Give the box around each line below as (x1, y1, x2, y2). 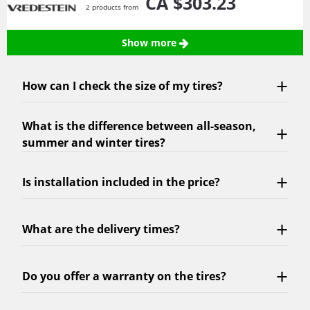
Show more (121, 35, 179, 49)
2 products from (86, 3, 140, 12)
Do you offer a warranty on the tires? (22, 268, 226, 284)
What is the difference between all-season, (22, 118, 256, 134)
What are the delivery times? (22, 221, 180, 237)
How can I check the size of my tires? (22, 78, 223, 94)
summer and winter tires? (22, 134, 165, 150)
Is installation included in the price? (22, 174, 220, 190)
